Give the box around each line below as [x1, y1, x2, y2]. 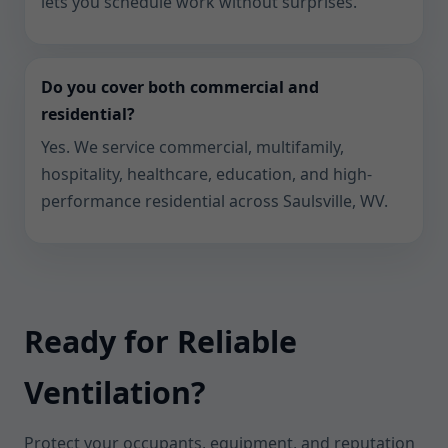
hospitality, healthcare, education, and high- [41, 163, 372, 185]
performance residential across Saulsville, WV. [41, 190, 388, 212]
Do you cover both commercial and [41, 76, 319, 98]
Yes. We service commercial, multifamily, [41, 136, 344, 158]
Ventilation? [24, 372, 206, 413]
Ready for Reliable [24, 321, 297, 362]
